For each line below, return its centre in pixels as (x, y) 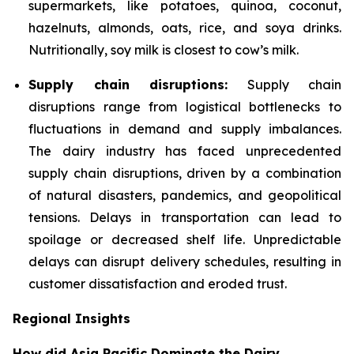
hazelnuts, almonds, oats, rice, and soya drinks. (185, 28)
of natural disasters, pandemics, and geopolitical (185, 195)
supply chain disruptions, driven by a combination (185, 173)
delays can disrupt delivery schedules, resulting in (185, 262)
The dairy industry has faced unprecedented (185, 151)
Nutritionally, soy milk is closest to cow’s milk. (164, 50)
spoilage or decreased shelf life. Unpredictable (185, 239)
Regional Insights (72, 318)
